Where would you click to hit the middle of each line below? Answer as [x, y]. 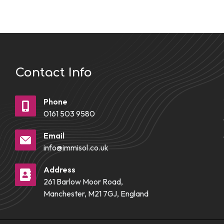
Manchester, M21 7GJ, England [96, 193]
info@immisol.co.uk [76, 147]
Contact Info [53, 73]
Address [59, 169]
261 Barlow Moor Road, [83, 181]
